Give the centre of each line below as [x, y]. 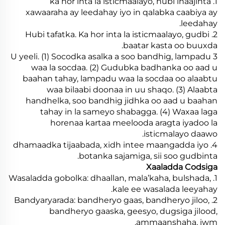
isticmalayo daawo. [181, 134]
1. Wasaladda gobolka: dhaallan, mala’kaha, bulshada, [110, 178]
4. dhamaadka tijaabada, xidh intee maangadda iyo [111, 145]
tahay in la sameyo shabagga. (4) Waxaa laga [129, 111]
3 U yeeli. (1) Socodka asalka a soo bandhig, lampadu [111, 56]
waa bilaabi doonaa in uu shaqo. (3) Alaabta [132, 89]
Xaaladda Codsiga [182, 167]
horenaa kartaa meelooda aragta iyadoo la [134, 123]
